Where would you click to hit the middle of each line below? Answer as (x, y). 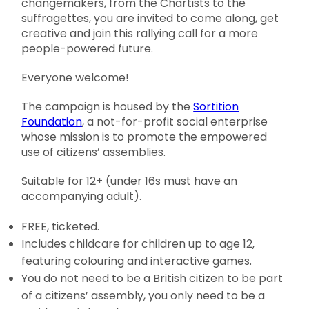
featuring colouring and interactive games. (137, 261)
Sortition (216, 107)
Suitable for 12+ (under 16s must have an (130, 181)
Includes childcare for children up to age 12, (138, 244)
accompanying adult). (82, 196)
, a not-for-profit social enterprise (175, 122)
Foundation (52, 122)
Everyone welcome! (76, 78)
